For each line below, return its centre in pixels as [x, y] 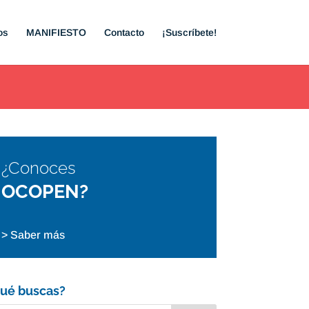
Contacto [124, 32]
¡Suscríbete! [189, 32]
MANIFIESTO [56, 32]
